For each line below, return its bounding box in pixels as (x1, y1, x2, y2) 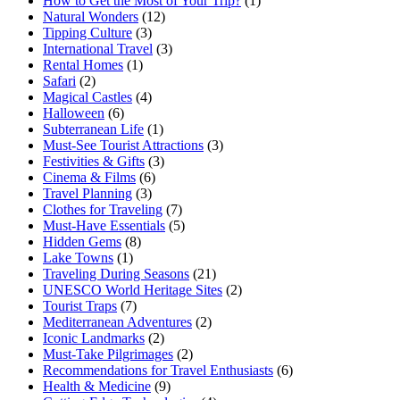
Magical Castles (43, 88, 132, 104)
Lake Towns (43, 249, 113, 265)
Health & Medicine (43, 378, 151, 394)
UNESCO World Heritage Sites (43, 281, 222, 297)
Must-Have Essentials (43, 217, 165, 233)
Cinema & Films (43, 169, 136, 185)
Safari (43, 72, 76, 88)
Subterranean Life (43, 121, 144, 137)
